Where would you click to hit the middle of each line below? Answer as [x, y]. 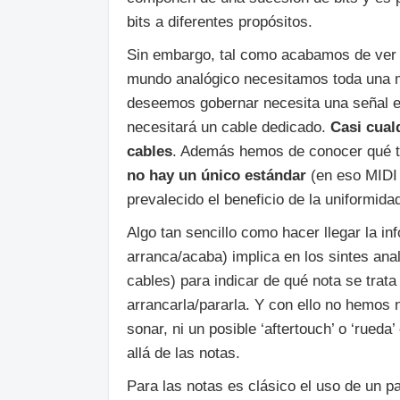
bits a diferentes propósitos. [220, 22]
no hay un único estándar [217, 175]
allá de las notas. [183, 353]
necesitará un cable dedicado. [229, 127]
